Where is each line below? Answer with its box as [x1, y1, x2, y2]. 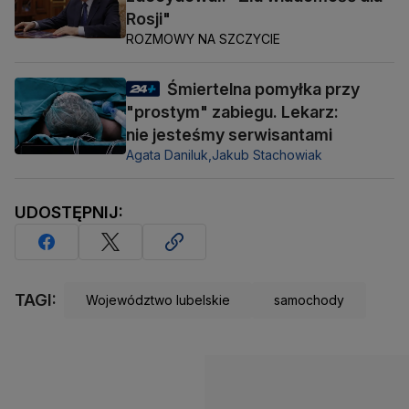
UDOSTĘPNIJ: [15, 202, 123, 222]
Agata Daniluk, [126, 146, 212, 163]
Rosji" [126, 8, 171, 28]
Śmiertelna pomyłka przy [167, 79, 360, 99]
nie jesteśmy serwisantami [126, 124, 332, 144]
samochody [274, 292, 344, 309]
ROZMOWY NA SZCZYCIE [126, 30, 280, 47]
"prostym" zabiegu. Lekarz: [126, 101, 339, 121]
